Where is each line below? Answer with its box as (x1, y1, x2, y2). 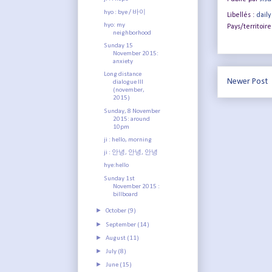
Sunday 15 (104, 42, 134, 50)
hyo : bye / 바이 (104, 8, 146, 16)
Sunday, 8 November (104, 107, 161, 115)
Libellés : (227, 12, 256, 19)
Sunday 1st (104, 175, 135, 182)
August (106, 234, 127, 242)
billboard (113, 191, 138, 198)
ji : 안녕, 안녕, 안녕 (104, 149, 158, 157)
